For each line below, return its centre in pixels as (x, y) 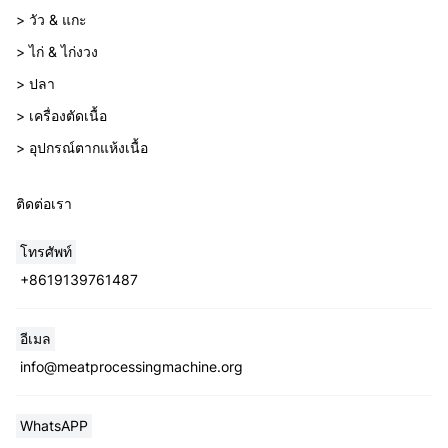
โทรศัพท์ (46, 251)
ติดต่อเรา (44, 203)
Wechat (407, 436)
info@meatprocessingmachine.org (131, 366)
